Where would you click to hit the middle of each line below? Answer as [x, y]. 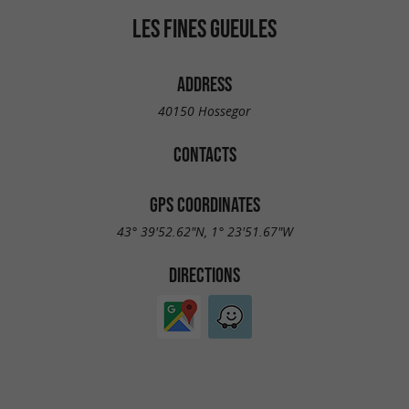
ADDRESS [204, 84]
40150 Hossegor [204, 110]
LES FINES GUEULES [204, 28]
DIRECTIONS [204, 274]
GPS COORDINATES [204, 205]
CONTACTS [204, 154]
